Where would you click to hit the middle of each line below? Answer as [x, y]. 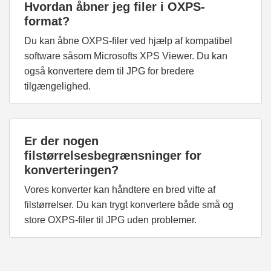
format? [47, 21]
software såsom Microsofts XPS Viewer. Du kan [126, 56]
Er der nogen [61, 141]
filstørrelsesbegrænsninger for [113, 156]
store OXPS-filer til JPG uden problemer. [110, 220]
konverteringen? [71, 170]
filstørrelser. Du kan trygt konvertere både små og [129, 205]
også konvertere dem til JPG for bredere [109, 71]
